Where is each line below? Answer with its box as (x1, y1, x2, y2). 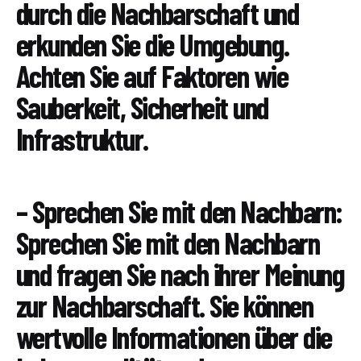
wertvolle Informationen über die (16, 318, 332, 356)
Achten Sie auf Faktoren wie (16, 57, 288, 95)
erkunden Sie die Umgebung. (16, 26, 289, 64)
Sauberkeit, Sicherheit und (16, 89, 268, 127)
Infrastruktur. (16, 120, 148, 158)
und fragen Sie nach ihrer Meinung (16, 255, 345, 293)
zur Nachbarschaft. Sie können (16, 287, 313, 325)
